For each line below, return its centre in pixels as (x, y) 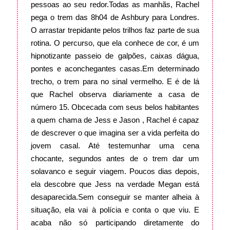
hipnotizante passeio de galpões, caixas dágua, (115, 56)
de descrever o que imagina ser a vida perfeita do (115, 133)
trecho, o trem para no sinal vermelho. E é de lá (115, 82)
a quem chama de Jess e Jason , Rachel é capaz (115, 120)
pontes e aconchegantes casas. (87, 69)
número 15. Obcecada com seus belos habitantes (115, 107)
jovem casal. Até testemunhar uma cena (115, 146)
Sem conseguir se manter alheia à (139, 197)
